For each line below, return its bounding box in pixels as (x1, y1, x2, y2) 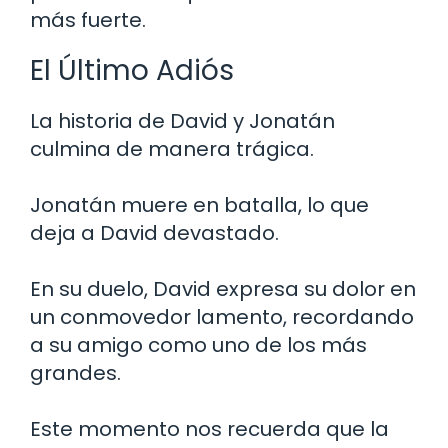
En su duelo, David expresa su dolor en (30, 274, 416, 303)
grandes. (30, 358, 121, 387)
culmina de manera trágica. (30, 134, 314, 163)
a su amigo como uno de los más (30, 330, 367, 359)
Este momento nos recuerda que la (30, 414, 389, 443)
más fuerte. (30, 5, 146, 34)
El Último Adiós (30, 50, 234, 90)
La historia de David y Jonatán (30, 106, 335, 135)
